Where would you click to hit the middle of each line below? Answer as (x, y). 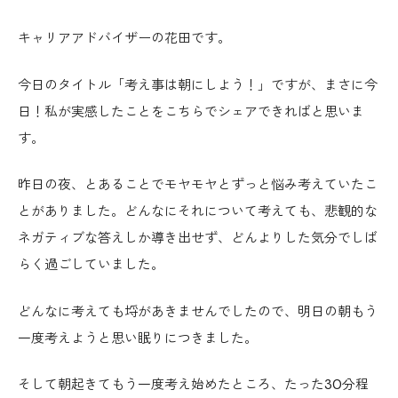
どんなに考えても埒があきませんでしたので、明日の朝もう (198, 311)
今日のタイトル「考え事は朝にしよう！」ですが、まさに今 (198, 85)
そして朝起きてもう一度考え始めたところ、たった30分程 (193, 385)
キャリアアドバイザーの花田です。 (124, 39)
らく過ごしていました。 (91, 265)
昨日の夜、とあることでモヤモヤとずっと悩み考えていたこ (198, 185)
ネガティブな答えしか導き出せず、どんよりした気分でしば (198, 239)
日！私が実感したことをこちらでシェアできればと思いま (191, 111)
